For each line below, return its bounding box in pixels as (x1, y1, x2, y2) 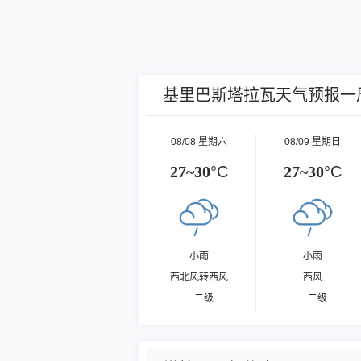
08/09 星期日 (284, 136, 342, 147)
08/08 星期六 (170, 136, 227, 147)
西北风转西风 (169, 272, 228, 283)
